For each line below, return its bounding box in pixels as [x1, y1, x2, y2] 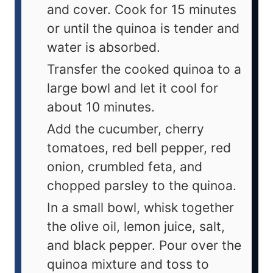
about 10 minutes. [47, 99, 155, 115]
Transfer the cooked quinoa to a [47, 62, 241, 77]
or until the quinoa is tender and [47, 21, 239, 37]
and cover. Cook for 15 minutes [47, 2, 236, 18]
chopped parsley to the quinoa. [47, 178, 236, 194]
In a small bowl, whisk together [47, 200, 234, 216]
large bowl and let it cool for [47, 80, 218, 96]
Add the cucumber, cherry [47, 121, 204, 137]
